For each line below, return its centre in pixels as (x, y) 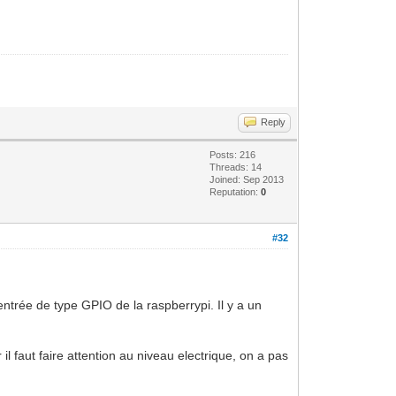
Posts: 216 (233, 154)
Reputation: (236, 191)
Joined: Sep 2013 (247, 179)
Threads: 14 (236, 167)
